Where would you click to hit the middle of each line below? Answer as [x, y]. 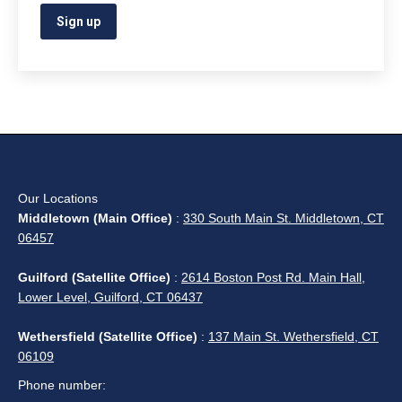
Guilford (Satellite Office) [94, 278]
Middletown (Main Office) [95, 218]
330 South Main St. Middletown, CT [284, 218]
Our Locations [58, 199]
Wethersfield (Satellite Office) [108, 337]
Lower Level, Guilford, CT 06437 [110, 297]
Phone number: [62, 385]
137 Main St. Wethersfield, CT [293, 337]
